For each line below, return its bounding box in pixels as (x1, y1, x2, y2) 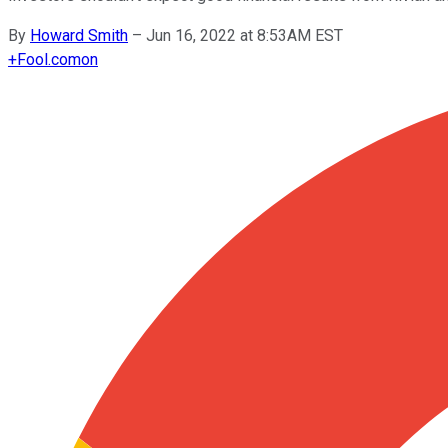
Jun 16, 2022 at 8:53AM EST (146, 25, 343, 45)
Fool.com (17, 49, 81, 69)
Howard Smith (30, 25, 128, 45)
